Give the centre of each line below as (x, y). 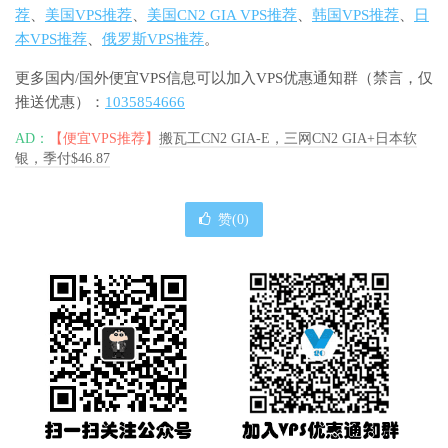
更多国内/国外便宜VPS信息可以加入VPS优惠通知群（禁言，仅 (224, 78)
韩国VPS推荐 (355, 15)
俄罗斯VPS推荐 (153, 39)
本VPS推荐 (51, 39)
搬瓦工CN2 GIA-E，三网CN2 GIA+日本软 (288, 139)
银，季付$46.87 (62, 159)
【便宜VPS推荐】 (104, 139)
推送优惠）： (60, 102)
